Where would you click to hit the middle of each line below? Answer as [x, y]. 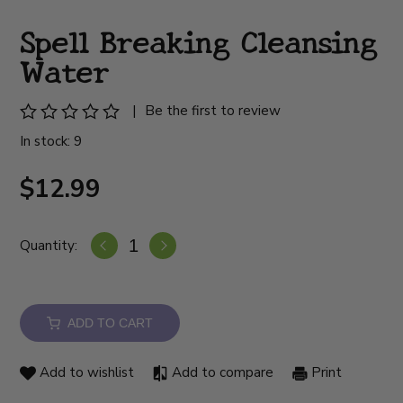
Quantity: [49, 245]
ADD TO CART [107, 323]
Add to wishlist [85, 373]
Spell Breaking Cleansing [199, 40]
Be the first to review [213, 111]
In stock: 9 [51, 142]
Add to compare [221, 373]
